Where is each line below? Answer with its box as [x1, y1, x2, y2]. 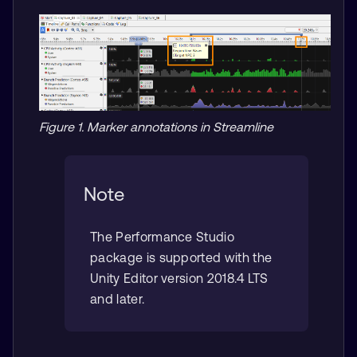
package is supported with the [90, 250, 273, 265]
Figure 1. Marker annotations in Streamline [39, 120, 273, 135]
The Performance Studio [90, 229, 235, 245]
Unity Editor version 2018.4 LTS [90, 271, 268, 286]
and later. [90, 292, 145, 307]
